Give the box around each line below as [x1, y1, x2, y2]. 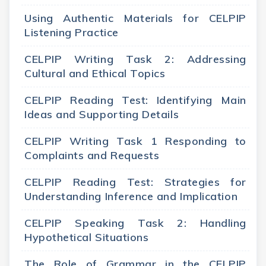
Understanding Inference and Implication [24, 189, 238, 204]
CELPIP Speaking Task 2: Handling [24, 216, 246, 230]
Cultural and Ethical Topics [24, 66, 166, 81]
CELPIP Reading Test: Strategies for [24, 175, 246, 189]
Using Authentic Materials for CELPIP [24, 11, 246, 26]
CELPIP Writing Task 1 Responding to [24, 134, 246, 148]
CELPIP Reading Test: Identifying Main [24, 93, 246, 107]
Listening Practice [24, 26, 119, 40]
